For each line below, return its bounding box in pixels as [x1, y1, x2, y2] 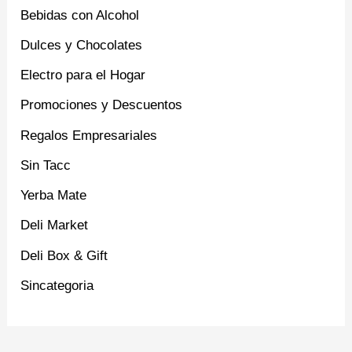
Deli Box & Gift [20, 247, 108, 263]
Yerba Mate [20, 188, 87, 203]
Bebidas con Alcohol [20, 7, 140, 23]
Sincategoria [20, 277, 94, 293]
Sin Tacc [20, 157, 71, 173]
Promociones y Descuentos [20, 97, 183, 113]
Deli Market [20, 218, 89, 233]
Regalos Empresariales [20, 127, 158, 143]
